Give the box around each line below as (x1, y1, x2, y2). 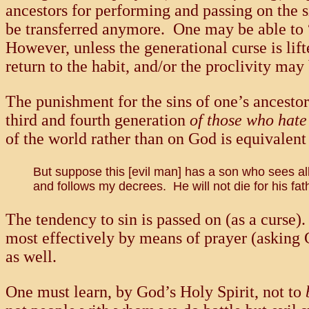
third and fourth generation (6, 111, 190, 130)
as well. (6, 248, 57, 266)
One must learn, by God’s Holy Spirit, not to (6, 283, 306, 301)
